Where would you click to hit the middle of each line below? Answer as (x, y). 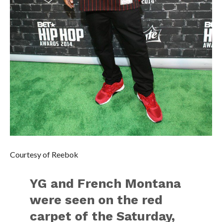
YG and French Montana (106, 184)
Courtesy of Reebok (44, 155)
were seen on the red (96, 200)
